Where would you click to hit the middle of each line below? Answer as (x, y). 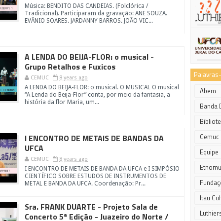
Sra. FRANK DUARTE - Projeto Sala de (91, 207)
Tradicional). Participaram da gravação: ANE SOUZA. (96, 13)
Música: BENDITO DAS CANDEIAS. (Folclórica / (86, 6)
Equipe (209, 152)
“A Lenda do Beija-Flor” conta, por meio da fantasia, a (97, 95)
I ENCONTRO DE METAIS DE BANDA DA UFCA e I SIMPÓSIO (102, 169)
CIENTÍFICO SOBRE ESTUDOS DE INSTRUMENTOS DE (95, 176)
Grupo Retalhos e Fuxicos (70, 67)
